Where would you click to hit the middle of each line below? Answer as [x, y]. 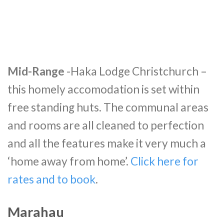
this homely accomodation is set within [103, 89]
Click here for [164, 161]
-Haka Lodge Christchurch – [136, 71]
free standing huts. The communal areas [108, 107]
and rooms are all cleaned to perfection [106, 125]
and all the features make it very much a [107, 143]
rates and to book [51, 179]
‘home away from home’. [69, 161]
